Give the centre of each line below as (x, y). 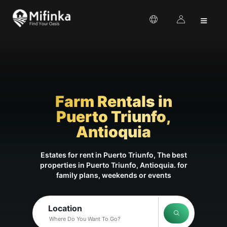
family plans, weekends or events (113, 175)
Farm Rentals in (113, 101)
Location (65, 208)
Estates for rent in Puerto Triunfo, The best (113, 155)
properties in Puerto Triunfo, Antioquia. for (113, 165)
